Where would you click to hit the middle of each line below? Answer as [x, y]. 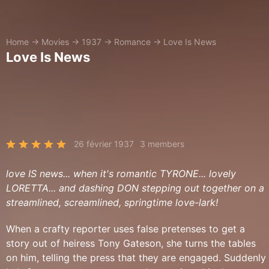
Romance [132, 42]
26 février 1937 [104, 144]
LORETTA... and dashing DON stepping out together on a [135, 188]
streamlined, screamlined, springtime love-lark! [112, 202]
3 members [162, 144]
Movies [55, 42]
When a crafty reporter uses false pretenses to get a [125, 229]
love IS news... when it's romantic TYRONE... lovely [121, 174]
